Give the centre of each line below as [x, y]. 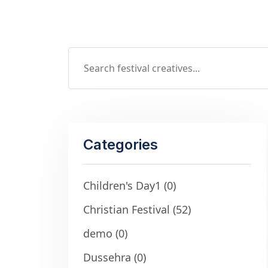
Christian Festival [127, 209]
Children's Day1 [122, 185]
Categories [121, 144]
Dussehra [107, 257]
